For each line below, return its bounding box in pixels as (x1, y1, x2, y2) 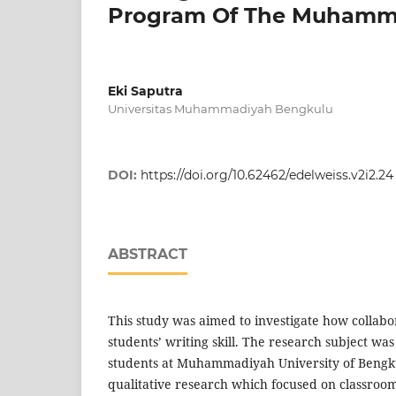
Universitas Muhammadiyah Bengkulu (108, 101, 333, 116)
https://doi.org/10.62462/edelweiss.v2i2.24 (141, 166, 393, 183)
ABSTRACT (108, 245, 187, 263)
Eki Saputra (108, 82, 183, 99)
